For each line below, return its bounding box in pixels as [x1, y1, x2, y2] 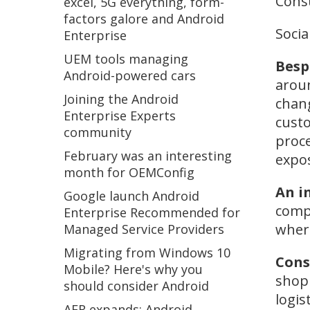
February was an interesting [64, 147, 232, 164]
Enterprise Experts [64, 107, 176, 124]
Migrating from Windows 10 [64, 244, 230, 261]
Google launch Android [64, 188, 199, 204]
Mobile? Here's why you [64, 261, 203, 277]
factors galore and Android [64, 10, 224, 27]
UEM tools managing [64, 51, 188, 67]
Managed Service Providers [64, 221, 224, 237]
